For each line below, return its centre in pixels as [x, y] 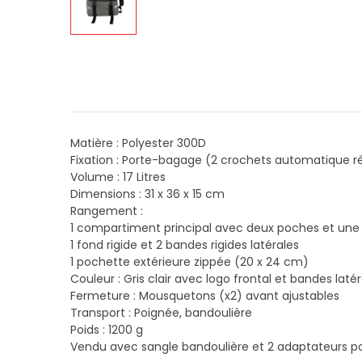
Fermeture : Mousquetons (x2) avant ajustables [205, 296]
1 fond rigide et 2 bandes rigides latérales [185, 245]
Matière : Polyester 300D [138, 143]
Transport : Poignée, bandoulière [161, 313]
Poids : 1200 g [107, 330]
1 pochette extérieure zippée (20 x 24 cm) [189, 262]
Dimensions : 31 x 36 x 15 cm [147, 194]
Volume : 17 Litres [118, 177]
